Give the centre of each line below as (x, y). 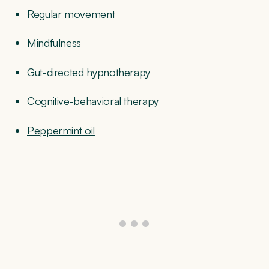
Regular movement (71, 14)
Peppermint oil (61, 130)
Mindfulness (56, 43)
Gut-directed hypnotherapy (89, 72)
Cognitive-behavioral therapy (93, 101)
